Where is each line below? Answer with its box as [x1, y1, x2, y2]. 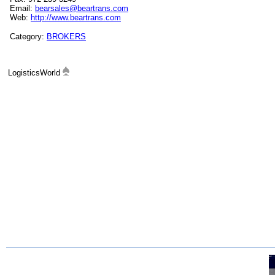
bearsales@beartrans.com [35, 4, 128, 13]
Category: [10, 32, 47, 41]
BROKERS [47, 32, 86, 41]
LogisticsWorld [8, 68, 63, 77]
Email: [10, 4, 35, 13]
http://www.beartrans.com [31, 13, 121, 22]
